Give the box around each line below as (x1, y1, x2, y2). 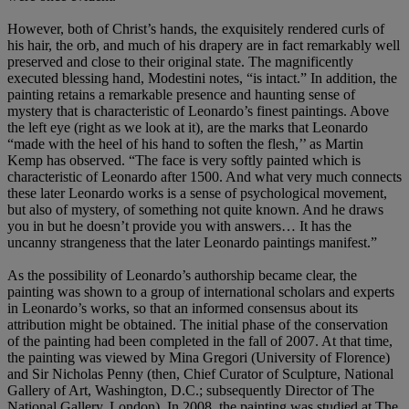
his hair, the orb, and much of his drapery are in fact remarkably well (7, 37, 400, 53)
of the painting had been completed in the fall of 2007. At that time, (7, 332, 393, 349)
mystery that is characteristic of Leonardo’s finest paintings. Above (7, 102, 389, 119)
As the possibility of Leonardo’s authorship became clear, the (7, 267, 357, 283)
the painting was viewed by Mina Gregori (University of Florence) (7, 349, 390, 365)
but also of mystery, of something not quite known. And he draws (7, 201, 383, 217)
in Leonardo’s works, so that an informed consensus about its (7, 299, 358, 316)
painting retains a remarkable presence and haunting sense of (7, 86, 355, 102)
